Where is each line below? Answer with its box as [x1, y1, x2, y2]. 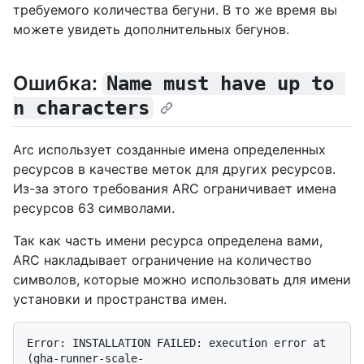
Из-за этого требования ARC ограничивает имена [13, 180, 336, 197]
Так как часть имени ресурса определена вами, [13, 232, 323, 249]
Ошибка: [13, 71, 102, 96]
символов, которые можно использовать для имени [13, 271, 351, 288]
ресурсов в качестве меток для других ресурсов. [13, 161, 336, 178]
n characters [13, 97, 149, 120]
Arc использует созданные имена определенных [13, 141, 326, 158]
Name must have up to [106, 72, 345, 96]
